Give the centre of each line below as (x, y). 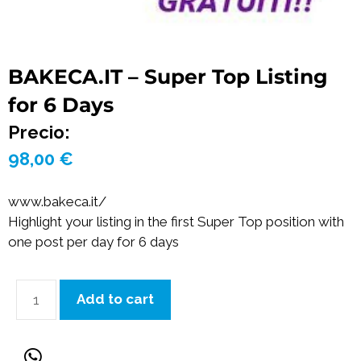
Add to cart (115, 299)
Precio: (39, 133)
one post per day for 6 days (93, 241)
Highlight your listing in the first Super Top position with (176, 221)
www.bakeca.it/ (57, 201)
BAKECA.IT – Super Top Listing (168, 77)
